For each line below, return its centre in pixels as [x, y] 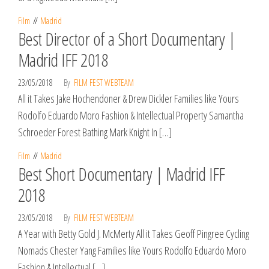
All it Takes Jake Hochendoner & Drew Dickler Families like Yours [128, 98]
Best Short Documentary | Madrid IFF [122, 174]
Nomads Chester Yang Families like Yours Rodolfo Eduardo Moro [132, 250]
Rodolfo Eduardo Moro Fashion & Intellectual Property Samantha [131, 115]
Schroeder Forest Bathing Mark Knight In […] [95, 132]
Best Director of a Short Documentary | [127, 39]
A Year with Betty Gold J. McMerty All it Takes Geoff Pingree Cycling [134, 234]
